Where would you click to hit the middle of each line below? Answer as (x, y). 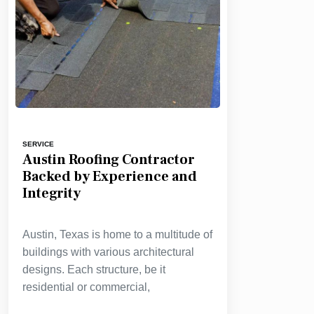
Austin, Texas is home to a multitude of (117, 234)
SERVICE (38, 144)
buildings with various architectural (108, 252)
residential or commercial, (86, 287)
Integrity (52, 193)
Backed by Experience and (110, 176)
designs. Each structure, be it (94, 269)
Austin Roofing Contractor (109, 159)
